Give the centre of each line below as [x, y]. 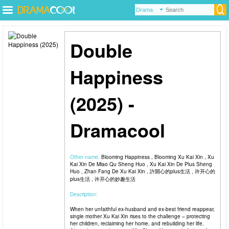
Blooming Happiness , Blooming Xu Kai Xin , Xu [158, 157]
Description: [84, 194]
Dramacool [118, 130]
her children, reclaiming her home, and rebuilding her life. [137, 223]
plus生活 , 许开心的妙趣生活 [103, 179]
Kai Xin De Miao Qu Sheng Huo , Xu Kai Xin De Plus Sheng [141, 164]
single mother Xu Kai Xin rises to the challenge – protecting [140, 216]
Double [101, 50]
